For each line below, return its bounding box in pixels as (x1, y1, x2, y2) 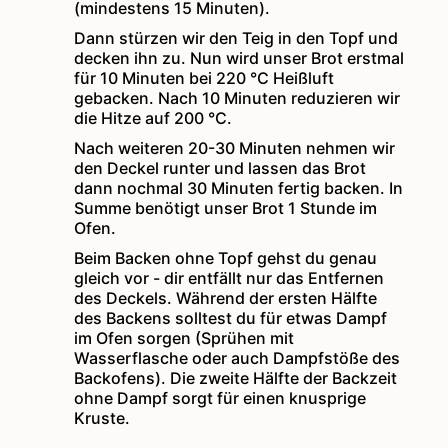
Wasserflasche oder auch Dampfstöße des (74, 348, 401, 369)
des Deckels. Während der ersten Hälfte (74, 288, 378, 309)
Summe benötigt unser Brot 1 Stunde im (74, 198, 378, 219)
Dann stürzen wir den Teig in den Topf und (74, 28, 399, 49)
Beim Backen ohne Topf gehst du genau (74, 248, 378, 269)
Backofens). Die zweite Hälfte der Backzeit (74, 368, 398, 389)
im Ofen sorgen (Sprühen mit (74, 328, 295, 349)
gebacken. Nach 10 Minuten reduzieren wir (74, 88, 401, 109)
